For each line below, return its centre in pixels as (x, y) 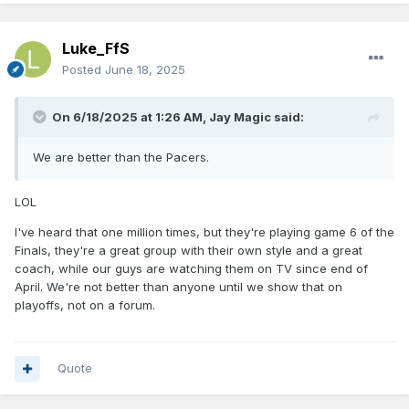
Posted (84, 70)
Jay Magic (240, 117)
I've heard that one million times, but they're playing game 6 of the (204, 232)
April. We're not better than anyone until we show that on (178, 287)
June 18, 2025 (145, 70)
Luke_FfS (96, 49)
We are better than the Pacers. (121, 157)
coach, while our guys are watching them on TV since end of (191, 269)
